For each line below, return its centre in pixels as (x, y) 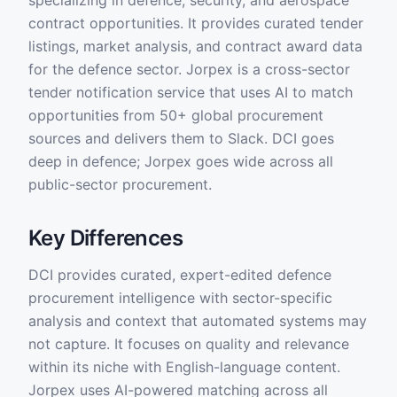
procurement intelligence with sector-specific (180, 298)
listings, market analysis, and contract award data (195, 46)
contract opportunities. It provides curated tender (196, 23)
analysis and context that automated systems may (198, 321)
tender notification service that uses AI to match (191, 92)
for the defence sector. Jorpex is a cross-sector (189, 69)
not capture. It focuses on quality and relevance (189, 344)
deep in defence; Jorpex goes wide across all (181, 161)
